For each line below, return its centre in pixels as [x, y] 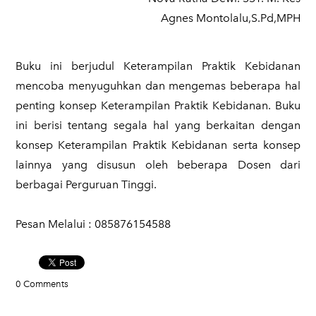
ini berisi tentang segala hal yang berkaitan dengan [158, 125]
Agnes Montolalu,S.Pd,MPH [231, 18]
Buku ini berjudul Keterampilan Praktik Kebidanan [158, 66]
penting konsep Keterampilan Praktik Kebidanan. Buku [158, 105]
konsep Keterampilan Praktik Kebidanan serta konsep [158, 145]
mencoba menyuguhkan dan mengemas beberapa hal [158, 86]
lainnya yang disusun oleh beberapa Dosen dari [158, 165]
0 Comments [42, 284]
